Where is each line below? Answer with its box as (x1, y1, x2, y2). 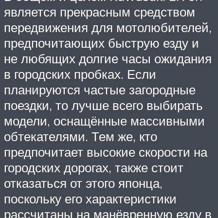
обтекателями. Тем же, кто (4, 128, 157, 145)
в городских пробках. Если (4, 66, 156, 82)
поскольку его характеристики (4, 191, 177, 207)
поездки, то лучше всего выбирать (4, 97, 203, 113)
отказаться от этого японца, (4, 175, 163, 191)
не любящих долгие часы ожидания (4, 51, 212, 67)
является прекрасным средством (4, 4, 195, 20)
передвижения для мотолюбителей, (4, 19, 212, 36)
